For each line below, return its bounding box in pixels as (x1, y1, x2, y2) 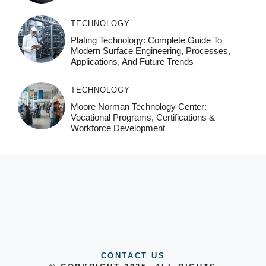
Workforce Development (70, 122, 165, 133)
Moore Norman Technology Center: (70, 101, 207, 112)
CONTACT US (100, 251, 166, 260)
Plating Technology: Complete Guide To (70, 34, 222, 45)
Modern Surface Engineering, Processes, (70, 45, 230, 56)
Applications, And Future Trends (70, 56, 194, 66)
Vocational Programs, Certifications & (70, 112, 215, 122)
